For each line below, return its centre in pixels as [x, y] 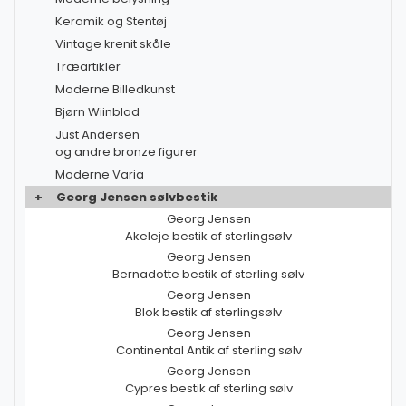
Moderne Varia [100, 175]
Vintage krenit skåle [113, 44]
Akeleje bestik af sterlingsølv [208, 237]
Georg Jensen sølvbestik [137, 198]
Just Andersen [97, 135]
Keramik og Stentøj [111, 22]
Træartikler [88, 67]
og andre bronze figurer [126, 152]
